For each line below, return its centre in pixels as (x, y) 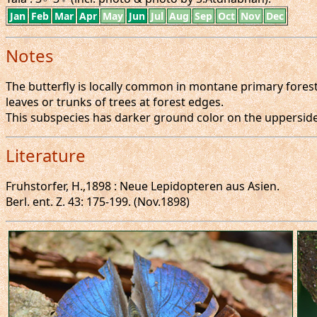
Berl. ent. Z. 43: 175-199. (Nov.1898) (98, 202)
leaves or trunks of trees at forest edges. (115, 102)
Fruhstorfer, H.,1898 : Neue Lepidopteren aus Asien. (143, 186)
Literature (46, 155)
